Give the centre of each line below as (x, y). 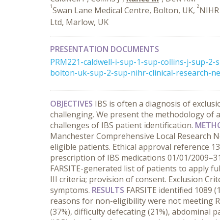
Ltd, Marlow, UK (79, 22)
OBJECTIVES (72, 104)
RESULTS (109, 190)
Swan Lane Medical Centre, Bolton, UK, (125, 10)
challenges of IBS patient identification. (123, 125)
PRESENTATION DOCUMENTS (105, 49)
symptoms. (71, 190)
